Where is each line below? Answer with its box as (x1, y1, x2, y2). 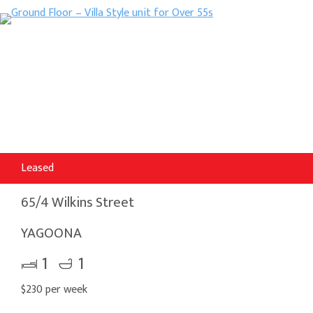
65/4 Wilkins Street (21, 190, 134, 214)
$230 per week (21, 279, 87, 299)
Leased (21, 158, 54, 177)
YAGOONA (21, 221, 82, 245)
